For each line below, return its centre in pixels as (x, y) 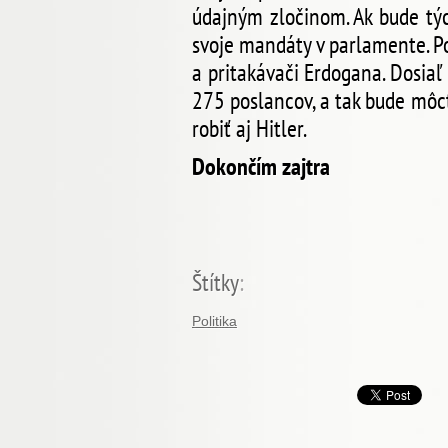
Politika (214, 321)
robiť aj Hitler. (249, 128)
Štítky (215, 282)
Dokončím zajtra (261, 166)
